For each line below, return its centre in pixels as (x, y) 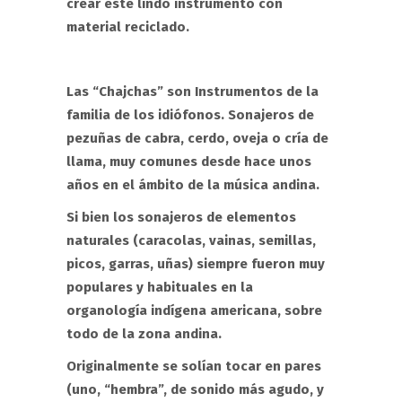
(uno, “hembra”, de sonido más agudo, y (195, 389)
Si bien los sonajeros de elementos (181, 217)
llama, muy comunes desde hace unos (189, 162)
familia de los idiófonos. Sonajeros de (190, 115)
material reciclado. (128, 27)
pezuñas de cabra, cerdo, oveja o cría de (197, 138)
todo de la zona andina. (144, 334)
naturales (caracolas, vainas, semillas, (191, 240)
